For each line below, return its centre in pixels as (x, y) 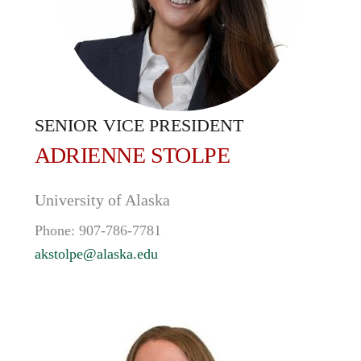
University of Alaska (102, 200)
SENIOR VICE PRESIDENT (139, 125)
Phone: (56, 230)
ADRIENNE (92, 155)
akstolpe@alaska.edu (96, 254)
